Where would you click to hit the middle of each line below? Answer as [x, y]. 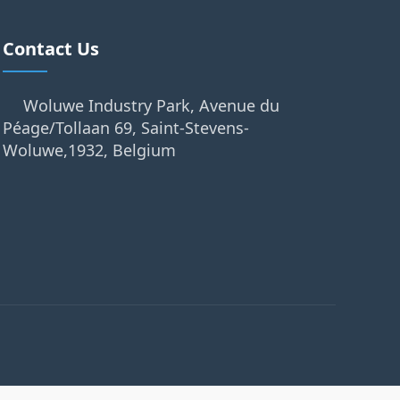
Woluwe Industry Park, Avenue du [151, 105]
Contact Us [50, 49]
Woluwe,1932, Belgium [89, 150]
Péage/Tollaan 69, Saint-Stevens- [125, 128]
